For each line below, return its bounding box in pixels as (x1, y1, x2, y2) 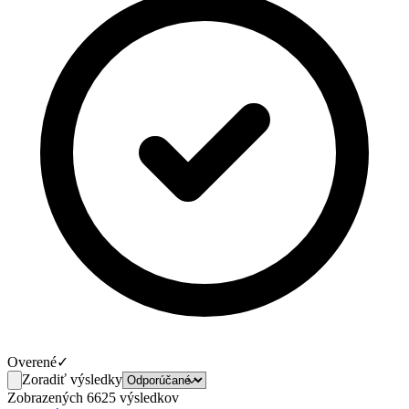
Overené (7, 353, 57, 370)
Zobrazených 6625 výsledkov (7, 389, 179, 405)
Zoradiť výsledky (22, 371, 122, 387)
